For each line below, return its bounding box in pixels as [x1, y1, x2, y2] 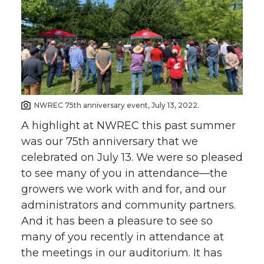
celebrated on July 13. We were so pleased [21, 151, 243, 164]
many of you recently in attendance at [21, 230, 224, 244]
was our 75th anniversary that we [21, 135, 198, 148]
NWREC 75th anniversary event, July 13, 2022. [34, 101, 200, 110]
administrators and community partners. [21, 199, 236, 212]
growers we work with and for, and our [21, 183, 226, 196]
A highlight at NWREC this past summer [21, 119, 236, 133]
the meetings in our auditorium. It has [21, 246, 222, 260]
